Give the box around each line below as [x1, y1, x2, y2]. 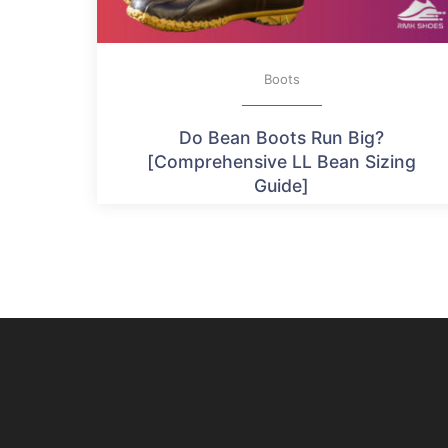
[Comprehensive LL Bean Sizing [147, 151, 417, 173]
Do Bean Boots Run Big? [179, 127, 385, 149]
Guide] [254, 175, 310, 197]
